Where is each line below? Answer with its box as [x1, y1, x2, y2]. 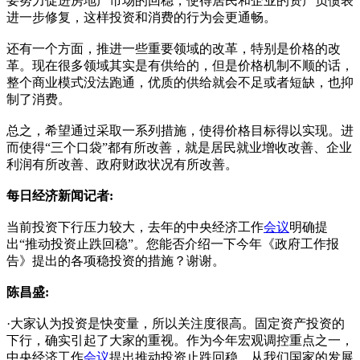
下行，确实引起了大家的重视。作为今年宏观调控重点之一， [6, 333, 354, 347]
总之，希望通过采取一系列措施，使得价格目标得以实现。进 [6, 123, 354, 137]
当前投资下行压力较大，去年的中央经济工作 [6, 219, 264, 234]
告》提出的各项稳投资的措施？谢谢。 [6, 253, 225, 268]
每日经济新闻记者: [6, 188, 113, 202]
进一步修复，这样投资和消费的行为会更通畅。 [6, 10, 276, 24]
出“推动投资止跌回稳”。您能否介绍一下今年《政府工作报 [6, 236, 339, 251]
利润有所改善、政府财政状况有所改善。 [6, 157, 238, 171]
